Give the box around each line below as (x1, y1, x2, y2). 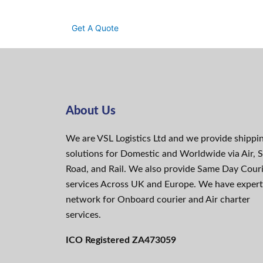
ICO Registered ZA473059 (66, 235, 176, 245)
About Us (66, 104, 116, 117)
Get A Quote (72, 23, 119, 33)
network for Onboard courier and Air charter (66, 194, 250, 204)
